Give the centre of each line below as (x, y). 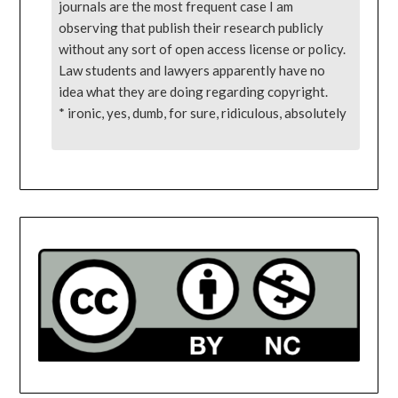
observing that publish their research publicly (191, 27)
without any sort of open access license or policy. (203, 48)
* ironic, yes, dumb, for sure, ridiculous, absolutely (203, 112)
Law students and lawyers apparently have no (192, 70)
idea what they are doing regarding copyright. (194, 91)
